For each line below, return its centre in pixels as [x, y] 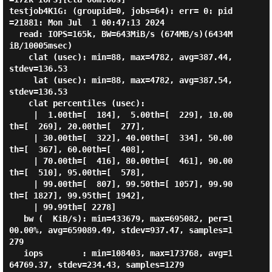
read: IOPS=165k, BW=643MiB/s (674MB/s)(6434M [14, 34]
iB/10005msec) [40, 46]
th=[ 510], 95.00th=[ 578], [77, 172]
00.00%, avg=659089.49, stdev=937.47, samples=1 [121, 230]
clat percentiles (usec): [19, 103]
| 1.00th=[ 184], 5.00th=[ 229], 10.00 [21, 115]
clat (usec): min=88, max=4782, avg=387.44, [19, 57]
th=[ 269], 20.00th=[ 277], [77, 126]
